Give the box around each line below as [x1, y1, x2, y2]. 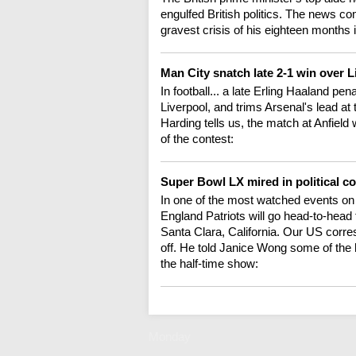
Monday [149, 330, 191, 344]
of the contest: [161, 132, 234, 146]
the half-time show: [161, 257, 258, 271]
